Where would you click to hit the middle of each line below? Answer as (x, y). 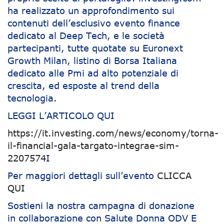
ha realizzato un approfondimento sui (91, 10)
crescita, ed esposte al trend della (83, 85)
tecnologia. (32, 98)
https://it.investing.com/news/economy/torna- (113, 133)
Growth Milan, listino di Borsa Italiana (92, 60)
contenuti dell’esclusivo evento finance (94, 23)
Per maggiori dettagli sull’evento (82, 175)
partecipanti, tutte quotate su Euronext (95, 48)
